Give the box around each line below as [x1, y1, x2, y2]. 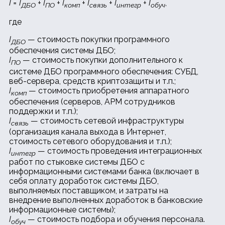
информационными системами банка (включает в [9, 167, 199, 177]
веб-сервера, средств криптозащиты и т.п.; [9, 76, 176, 86]
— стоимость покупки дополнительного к [21, 55, 183, 65]
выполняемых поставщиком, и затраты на [9, 186, 168, 196]
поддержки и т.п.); [9, 106, 78, 116]
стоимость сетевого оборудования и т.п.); [9, 136, 172, 146]
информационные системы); [9, 205, 116, 215]
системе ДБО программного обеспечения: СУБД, [9, 66, 198, 76]
